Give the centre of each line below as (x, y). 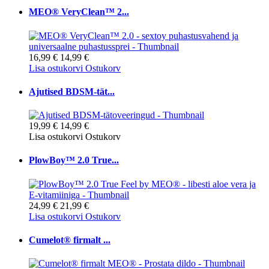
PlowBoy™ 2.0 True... (74, 160)
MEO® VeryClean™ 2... (79, 12)
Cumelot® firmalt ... (70, 240)
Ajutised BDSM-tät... (72, 91)
